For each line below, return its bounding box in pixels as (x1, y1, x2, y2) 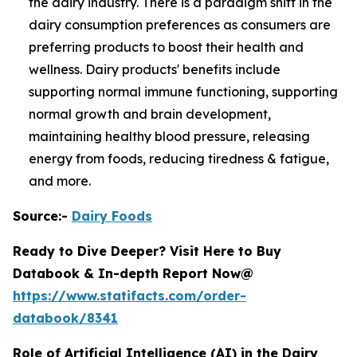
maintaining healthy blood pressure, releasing (29, 128, 310, 144)
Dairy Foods (72, 208, 152, 224)
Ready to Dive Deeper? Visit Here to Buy (13, 243, 281, 259)
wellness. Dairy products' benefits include (29, 61, 280, 77)
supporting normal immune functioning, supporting (29, 84, 338, 100)
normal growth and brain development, (29, 106, 271, 122)
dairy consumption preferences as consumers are (29, 17, 331, 33)
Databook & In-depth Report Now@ (13, 265, 253, 281)
